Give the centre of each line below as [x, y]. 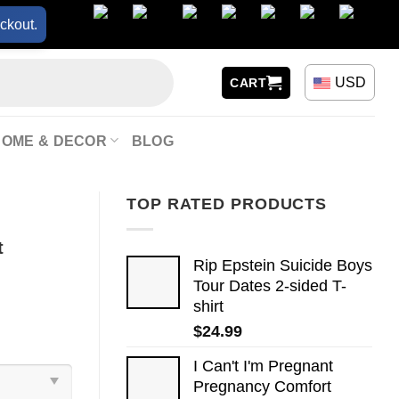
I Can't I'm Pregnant [263, 366]
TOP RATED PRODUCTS [227, 204]
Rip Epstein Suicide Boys [283, 265]
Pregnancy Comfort [262, 386]
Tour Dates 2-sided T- [270, 285]
